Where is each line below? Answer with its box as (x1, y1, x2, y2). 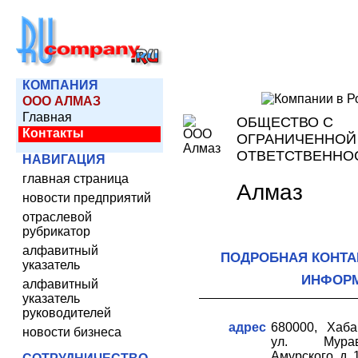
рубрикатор (22, 225, 90, 238)
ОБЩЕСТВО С (237, 114, 333, 130)
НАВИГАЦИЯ (22, 153, 105, 166)
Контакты (22, 126, 84, 140)
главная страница (22, 172, 129, 185)
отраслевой (22, 210, 92, 224)
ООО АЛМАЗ (22, 94, 101, 108)
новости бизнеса (22, 325, 121, 339)
